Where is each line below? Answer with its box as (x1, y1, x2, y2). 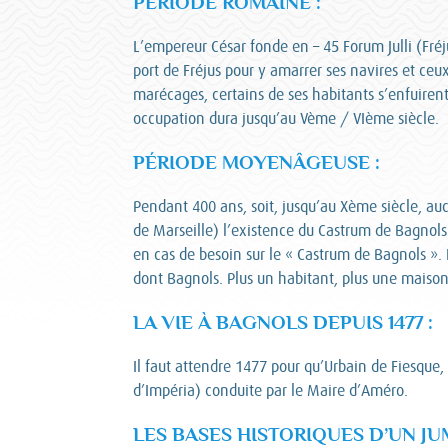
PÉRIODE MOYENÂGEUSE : (133, 152, 380, 173)
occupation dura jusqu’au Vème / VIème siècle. (133, 109, 439, 128)
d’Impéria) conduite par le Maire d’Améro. (133, 381, 408, 400)
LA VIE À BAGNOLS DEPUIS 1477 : (133, 312, 433, 333)
